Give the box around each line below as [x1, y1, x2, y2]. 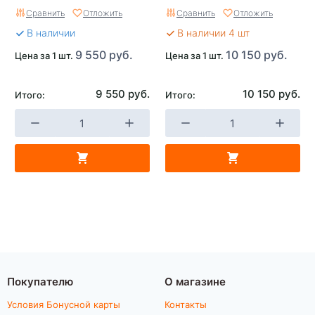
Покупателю [7, 274, 73, 288]
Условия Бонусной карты [7, 298, 120, 310]
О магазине [165, 274, 226, 288]
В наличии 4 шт [177, 26, 250, 39]
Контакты [165, 298, 207, 310]
